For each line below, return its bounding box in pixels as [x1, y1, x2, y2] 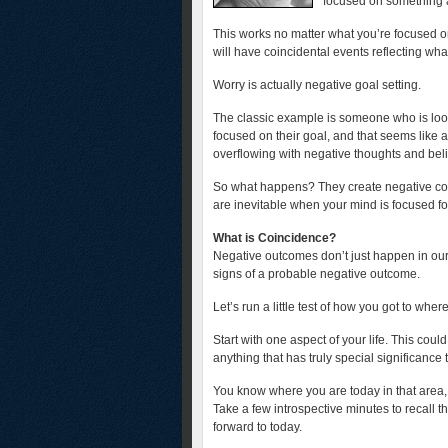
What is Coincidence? [213, 231, 336, 245]
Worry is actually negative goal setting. [213, 78, 421, 92]
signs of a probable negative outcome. [213, 267, 420, 281]
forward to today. [213, 420, 302, 434]
